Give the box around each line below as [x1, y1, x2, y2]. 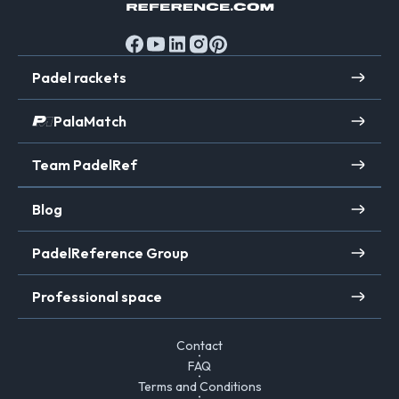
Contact [176, 338, 223, 354]
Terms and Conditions [137, 379, 262, 395]
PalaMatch [53, 112, 126, 131]
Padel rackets [32, 69, 126, 87]
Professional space [32, 288, 162, 306]
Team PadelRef [32, 156, 137, 175]
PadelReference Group [32, 244, 189, 263]
